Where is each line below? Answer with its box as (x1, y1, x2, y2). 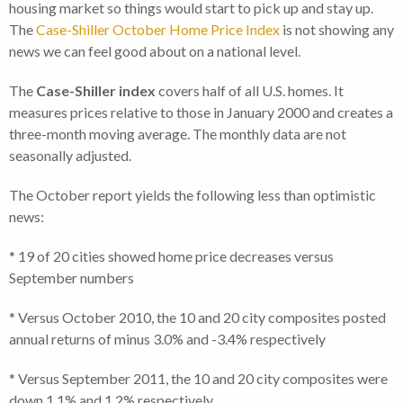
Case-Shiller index (36, 82, 156, 100)
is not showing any (280, 21, 394, 39)
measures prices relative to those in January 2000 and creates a (9, 103, 393, 121)
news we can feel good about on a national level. (9, 42, 300, 60)
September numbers (9, 269, 134, 287)
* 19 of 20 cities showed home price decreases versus (9, 247, 334, 265)
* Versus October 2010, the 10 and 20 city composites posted (9, 309, 386, 327)
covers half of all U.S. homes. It (156, 82, 344, 100)
